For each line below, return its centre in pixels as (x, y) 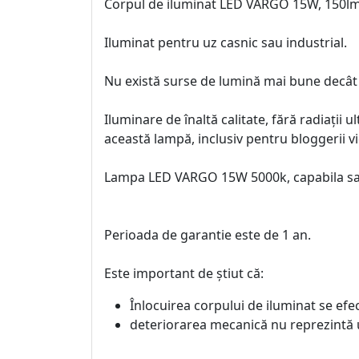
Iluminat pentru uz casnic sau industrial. (226, 42)
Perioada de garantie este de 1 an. (208, 235)
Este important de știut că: (184, 273)
